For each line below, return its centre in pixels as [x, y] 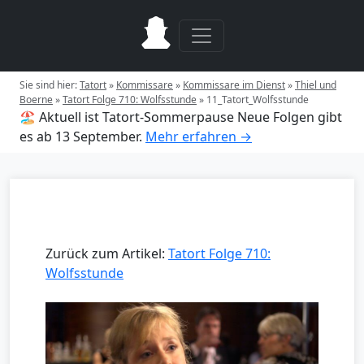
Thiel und [316, 85]
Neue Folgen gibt [290, 117]
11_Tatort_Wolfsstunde [258, 100]
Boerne [36, 100]
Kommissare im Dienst [234, 85]
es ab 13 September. [81, 136]
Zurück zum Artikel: [107, 253]
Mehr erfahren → [199, 136]
